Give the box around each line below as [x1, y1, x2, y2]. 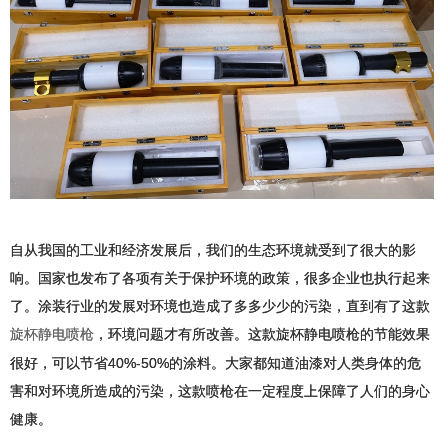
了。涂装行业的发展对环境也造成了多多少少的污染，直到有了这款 [10, 298, 430, 315]
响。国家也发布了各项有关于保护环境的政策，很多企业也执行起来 [10, 270, 430, 287]
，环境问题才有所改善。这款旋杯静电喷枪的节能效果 [94, 326, 430, 343]
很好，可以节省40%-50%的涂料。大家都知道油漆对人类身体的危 [10, 355, 421, 372]
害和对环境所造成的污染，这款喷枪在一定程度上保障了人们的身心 [10, 383, 430, 400]
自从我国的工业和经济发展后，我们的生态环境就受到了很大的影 [10, 242, 416, 259]
